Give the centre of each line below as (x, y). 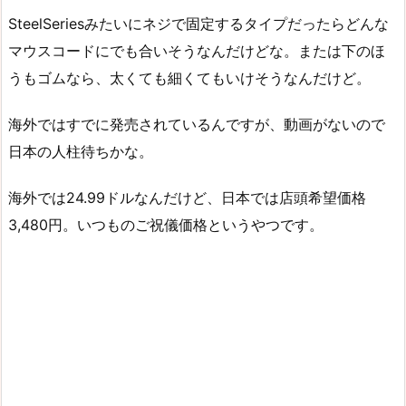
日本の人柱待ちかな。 (81, 151)
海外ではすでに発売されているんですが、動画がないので (197, 124)
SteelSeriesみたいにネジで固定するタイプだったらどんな (198, 24)
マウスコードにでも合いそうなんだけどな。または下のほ (197, 51)
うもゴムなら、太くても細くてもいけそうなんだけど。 (189, 78)
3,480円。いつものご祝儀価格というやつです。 (166, 224)
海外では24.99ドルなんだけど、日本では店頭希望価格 (187, 197)
